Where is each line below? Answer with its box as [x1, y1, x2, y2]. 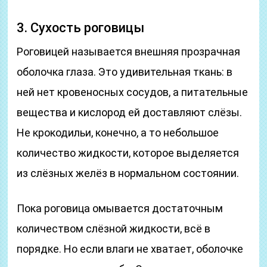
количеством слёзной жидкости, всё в [17, 222, 211, 235]
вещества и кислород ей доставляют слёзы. [17, 106, 243, 119]
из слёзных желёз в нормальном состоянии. [17, 167, 240, 179]
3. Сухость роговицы [17, 20, 145, 35]
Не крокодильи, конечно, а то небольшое [17, 126, 219, 139]
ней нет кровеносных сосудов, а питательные [17, 86, 249, 98]
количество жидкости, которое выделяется [17, 147, 240, 159]
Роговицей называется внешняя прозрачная [17, 45, 241, 58]
